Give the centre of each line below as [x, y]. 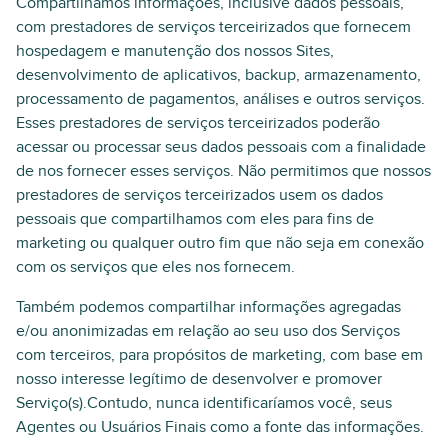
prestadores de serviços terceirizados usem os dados [199, 195]
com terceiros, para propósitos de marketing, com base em [219, 355]
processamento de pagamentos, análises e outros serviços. [220, 99]
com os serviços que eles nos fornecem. [155, 267]
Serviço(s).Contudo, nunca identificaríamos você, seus [204, 403]
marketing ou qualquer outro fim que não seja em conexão [220, 243]
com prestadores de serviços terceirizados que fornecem [213, 27]
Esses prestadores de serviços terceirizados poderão [198, 123]
